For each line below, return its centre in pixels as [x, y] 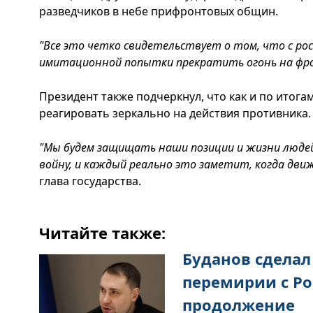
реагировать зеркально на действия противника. [175, 113]
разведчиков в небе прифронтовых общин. [159, 11]
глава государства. [90, 181]
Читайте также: [102, 233]
